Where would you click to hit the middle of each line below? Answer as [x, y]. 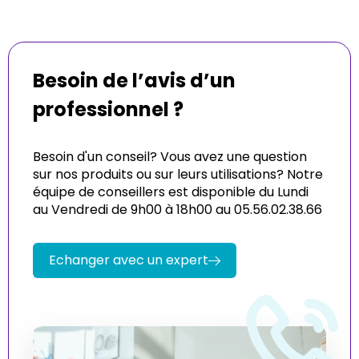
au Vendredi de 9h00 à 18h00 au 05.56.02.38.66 [177, 210]
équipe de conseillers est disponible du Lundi [171, 192]
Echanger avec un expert [129, 260]
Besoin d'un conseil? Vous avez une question [170, 157]
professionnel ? [108, 109]
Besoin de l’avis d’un [134, 81]
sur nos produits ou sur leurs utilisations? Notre [178, 174]
